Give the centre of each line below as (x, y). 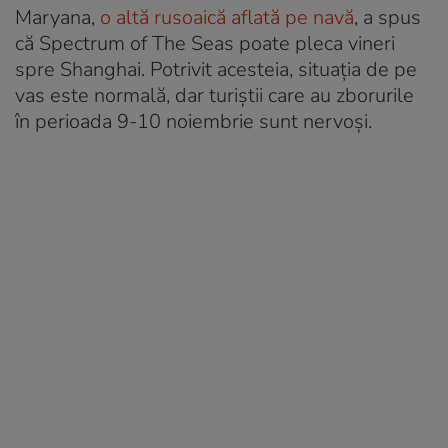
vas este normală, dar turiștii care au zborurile (214, 95)
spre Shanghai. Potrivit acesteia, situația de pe (216, 69)
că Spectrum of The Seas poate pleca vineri (205, 43)
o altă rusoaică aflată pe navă (227, 17)
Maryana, (57, 17)
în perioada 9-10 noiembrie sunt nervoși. (193, 121)
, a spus (387, 17)
